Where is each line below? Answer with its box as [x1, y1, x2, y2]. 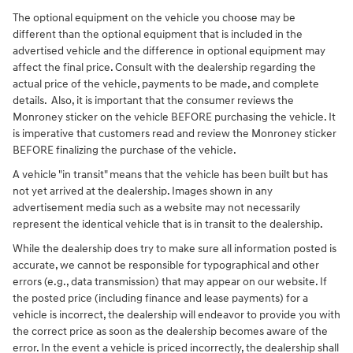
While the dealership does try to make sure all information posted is [13, 242, 336, 256]
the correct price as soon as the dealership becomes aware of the [13, 325, 328, 339]
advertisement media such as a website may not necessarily [13, 201, 300, 215]
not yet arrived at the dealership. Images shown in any [13, 184, 273, 199]
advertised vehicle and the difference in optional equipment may [13, 44, 325, 58]
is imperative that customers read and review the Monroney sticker [13, 127, 336, 141]
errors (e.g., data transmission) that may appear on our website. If [13, 275, 327, 289]
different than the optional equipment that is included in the [13, 28, 303, 42]
